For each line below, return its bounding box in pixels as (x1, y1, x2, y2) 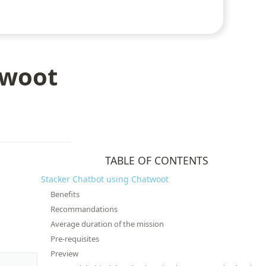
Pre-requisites (50, 233, 99, 244)
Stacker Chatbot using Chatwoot (41, 173, 169, 185)
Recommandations (50, 204, 118, 214)
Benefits (50, 189, 80, 199)
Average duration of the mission (50, 218, 164, 229)
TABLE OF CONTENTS (104, 153, 208, 167)
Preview (50, 248, 78, 259)
